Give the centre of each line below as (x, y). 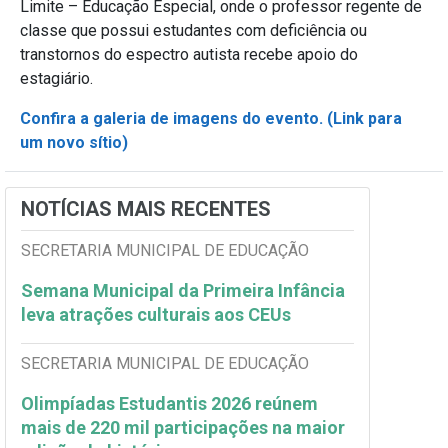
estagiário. (56, 79)
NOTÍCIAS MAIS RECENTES (146, 209)
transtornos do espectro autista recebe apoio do (189, 55)
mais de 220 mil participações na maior (183, 428)
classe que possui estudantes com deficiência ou (193, 31)
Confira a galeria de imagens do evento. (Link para (211, 119)
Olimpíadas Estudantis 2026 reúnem (169, 404)
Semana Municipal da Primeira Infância (183, 291)
